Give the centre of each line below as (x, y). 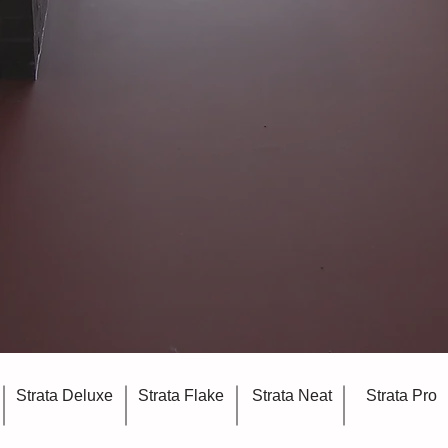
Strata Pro (401, 395)
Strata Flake (181, 395)
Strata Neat (291, 395)
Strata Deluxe (64, 395)
